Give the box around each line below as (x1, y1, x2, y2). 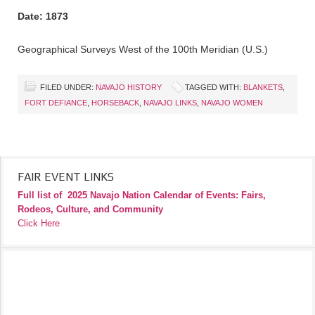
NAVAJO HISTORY (96, 83, 162, 92)
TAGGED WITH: (185, 83, 243, 92)
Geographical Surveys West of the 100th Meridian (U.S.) (18, 44, 268, 56)
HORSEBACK (91, 98, 139, 108)
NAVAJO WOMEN (201, 98, 263, 108)
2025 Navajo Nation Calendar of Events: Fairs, (67, 190, 266, 201)
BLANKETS (243, 83, 283, 92)
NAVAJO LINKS (143, 98, 197, 108)
